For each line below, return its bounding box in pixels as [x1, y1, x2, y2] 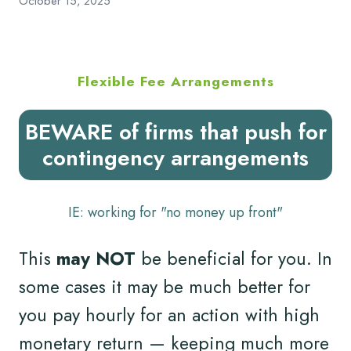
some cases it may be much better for [19, 273, 310, 301]
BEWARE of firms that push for [24, 116, 327, 149]
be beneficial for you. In [136, 245, 332, 273]
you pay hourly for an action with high [19, 302, 320, 329]
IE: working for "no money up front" [68, 202, 283, 223]
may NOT [56, 245, 136, 273]
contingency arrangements [42, 142, 309, 175]
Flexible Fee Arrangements [77, 71, 274, 92]
